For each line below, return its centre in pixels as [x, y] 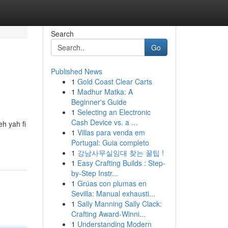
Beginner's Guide [99, 102]
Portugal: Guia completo [110, 142]
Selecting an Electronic [114, 112]
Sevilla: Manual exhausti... [113, 193]
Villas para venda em [111, 132]
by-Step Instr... [94, 173]
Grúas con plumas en [112, 183]
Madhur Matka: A [105, 92]
